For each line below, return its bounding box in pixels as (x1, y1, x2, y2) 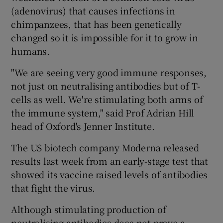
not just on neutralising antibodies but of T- (11, 79, 200, 92)
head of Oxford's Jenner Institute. (11, 119, 155, 132)
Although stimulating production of (11, 202, 166, 216)
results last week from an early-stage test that (11, 154, 209, 167)
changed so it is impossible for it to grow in (11, 30, 198, 44)
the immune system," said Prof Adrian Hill (11, 106, 195, 119)
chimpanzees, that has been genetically (11, 17, 182, 30)
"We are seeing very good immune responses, (11, 65, 207, 79)
